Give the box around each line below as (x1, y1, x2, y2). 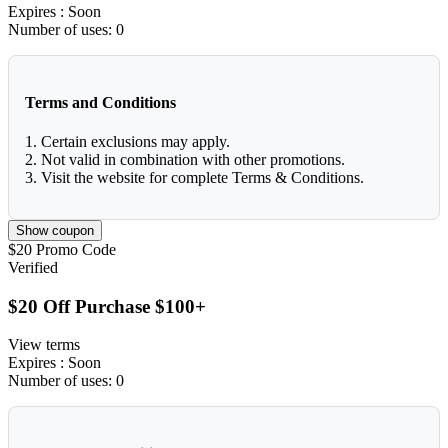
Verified (8, 258, 58, 276)
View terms (8, 336, 80, 354)
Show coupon (16, 222, 94, 238)
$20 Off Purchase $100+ (8, 295, 206, 317)
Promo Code (36, 240, 116, 258)
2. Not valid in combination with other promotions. (25, 150, 345, 168)
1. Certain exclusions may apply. (25, 132, 230, 150)
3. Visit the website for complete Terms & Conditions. (25, 168, 364, 186)
